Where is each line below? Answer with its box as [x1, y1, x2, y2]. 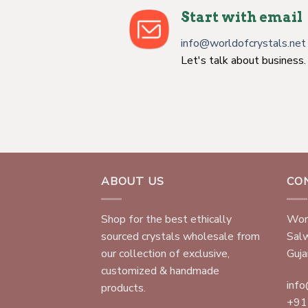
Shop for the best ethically [101, 211, 232, 227]
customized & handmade [101, 263, 219, 278]
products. [101, 280, 146, 296]
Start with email [181, 9, 302, 26]
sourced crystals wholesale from [101, 228, 260, 244]
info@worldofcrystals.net [181, 36, 306, 52]
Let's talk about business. [181, 53, 306, 69]
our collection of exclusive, [101, 245, 230, 261]
